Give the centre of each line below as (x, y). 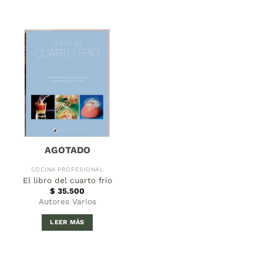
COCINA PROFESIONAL (67, 170)
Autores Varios (67, 202)
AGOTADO (67, 150)
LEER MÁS (67, 222)
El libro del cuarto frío (67, 180)
